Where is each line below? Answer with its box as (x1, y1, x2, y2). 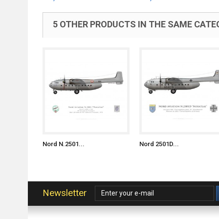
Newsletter (43, 187, 87, 198)
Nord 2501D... (139, 140, 179, 148)
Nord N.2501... (43, 140, 85, 148)
